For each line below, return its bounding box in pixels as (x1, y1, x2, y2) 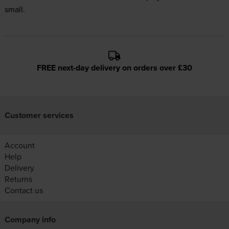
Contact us (4, 185, 43, 196)
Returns (4, 173, 32, 185)
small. (4, 3, 25, 15)
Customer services (4, 109, 74, 121)
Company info (4, 214, 56, 225)
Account (4, 140, 35, 151)
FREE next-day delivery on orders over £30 (37, 62, 192, 74)
